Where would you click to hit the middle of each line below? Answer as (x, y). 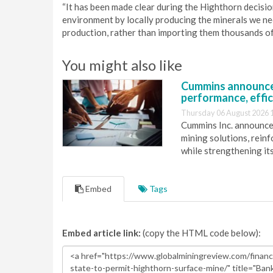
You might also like (122, 65)
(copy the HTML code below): (201, 233)
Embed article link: (101, 233)
